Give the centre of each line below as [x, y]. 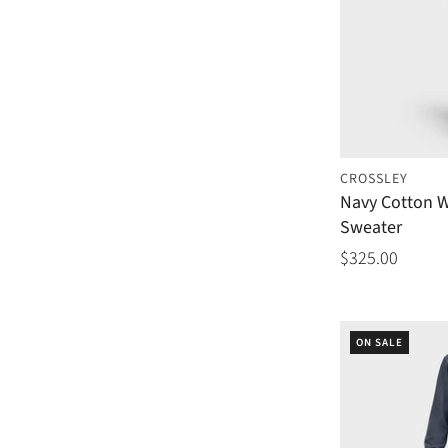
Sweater [371, 228]
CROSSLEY [374, 179]
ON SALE [380, 343]
